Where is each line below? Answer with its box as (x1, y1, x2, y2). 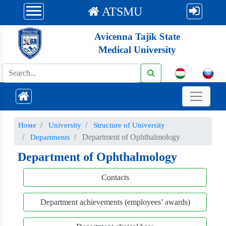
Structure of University (93, 121, 165, 129)
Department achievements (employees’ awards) (40, 198, 190, 206)
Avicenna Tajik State (94, 31, 180, 42)
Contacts (101, 173, 129, 182)
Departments (30, 133, 70, 141)
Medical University (98, 44, 176, 55)
